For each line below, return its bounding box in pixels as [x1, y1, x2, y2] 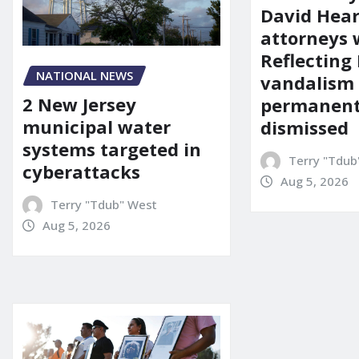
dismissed [260, 115, 349, 140]
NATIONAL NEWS [36, 67, 133, 83]
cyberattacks [22, 159, 140, 184]
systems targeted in [22, 137, 201, 162]
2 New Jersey [22, 92, 136, 117]
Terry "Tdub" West [50, 196, 157, 213]
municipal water [22, 115, 171, 139]
